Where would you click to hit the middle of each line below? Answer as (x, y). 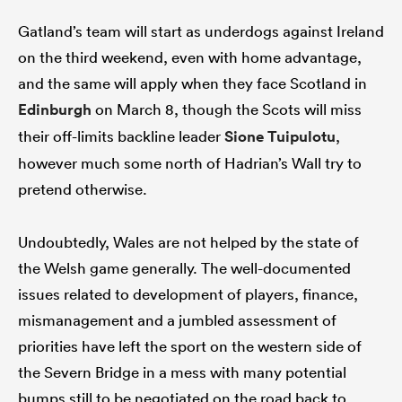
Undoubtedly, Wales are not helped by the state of (188, 242)
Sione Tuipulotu (280, 137)
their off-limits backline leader (121, 136)
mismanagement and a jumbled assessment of (177, 320)
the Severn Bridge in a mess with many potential (182, 372)
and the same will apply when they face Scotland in (192, 83)
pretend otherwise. (83, 189)
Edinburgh (55, 110)
